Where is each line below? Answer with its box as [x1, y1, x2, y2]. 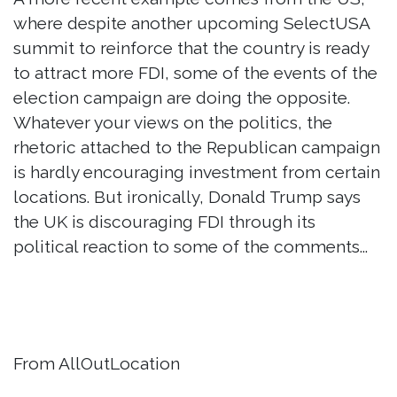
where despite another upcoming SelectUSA [13, 13, 370, 34]
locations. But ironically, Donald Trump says [13, 187, 361, 207]
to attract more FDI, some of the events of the [13, 63, 378, 83]
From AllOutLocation [13, 354, 180, 374]
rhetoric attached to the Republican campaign [13, 137, 380, 158]
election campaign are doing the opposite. [13, 88, 350, 108]
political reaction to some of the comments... [13, 237, 368, 257]
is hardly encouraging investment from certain [13, 162, 380, 183]
